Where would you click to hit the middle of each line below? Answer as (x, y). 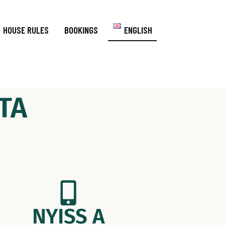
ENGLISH (138, 30)
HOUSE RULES (26, 30)
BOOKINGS (81, 30)
